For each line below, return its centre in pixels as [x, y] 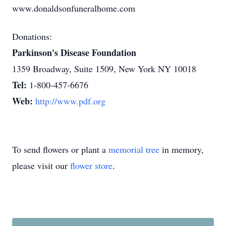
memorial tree [134, 149]
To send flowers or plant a [60, 149]
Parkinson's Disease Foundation [74, 52]
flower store [91, 165]
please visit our [41, 165]
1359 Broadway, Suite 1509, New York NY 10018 [104, 69]
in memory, [182, 149]
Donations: [32, 36]
